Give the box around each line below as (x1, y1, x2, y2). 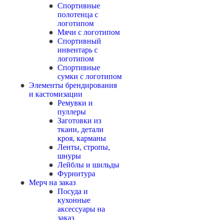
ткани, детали (57, 125, 104, 134)
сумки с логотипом (57, 72, 122, 81)
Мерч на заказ (29, 178, 76, 187)
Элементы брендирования (29, 81, 117, 89)
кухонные (57, 196, 90, 204)
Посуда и (57, 187, 88, 195)
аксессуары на (57, 205, 105, 213)
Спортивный (57, 37, 101, 45)
